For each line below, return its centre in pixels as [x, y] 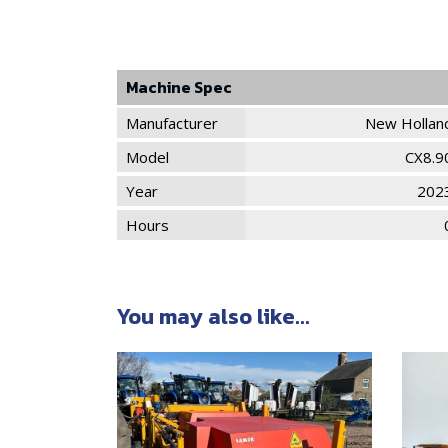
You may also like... [213, 316]
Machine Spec [179, 87]
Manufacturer [172, 123]
